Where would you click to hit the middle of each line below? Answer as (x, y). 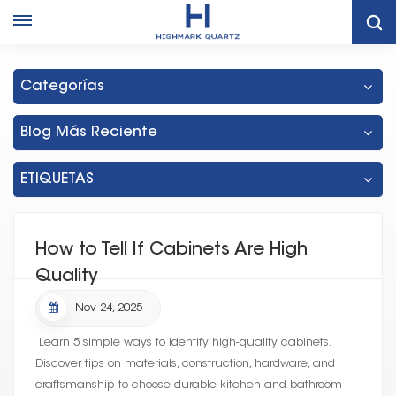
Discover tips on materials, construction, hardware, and (185, 364)
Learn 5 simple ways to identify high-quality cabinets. (183, 343)
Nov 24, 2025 (109, 308)
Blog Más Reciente (89, 133)
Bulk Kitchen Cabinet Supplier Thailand (234, 29)
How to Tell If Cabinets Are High (171, 250)
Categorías (62, 87)
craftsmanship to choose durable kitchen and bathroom (189, 385)
